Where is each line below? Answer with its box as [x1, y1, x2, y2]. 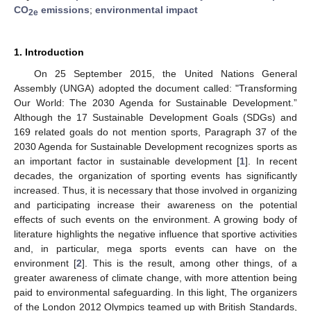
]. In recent [245, 155, 297, 167]
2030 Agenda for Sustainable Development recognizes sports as [14, 140, 297, 152]
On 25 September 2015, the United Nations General [33, 67, 297, 79]
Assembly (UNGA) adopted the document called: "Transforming [14, 82, 297, 94]
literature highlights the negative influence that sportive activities [14, 228, 297, 239]
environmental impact [95, 3, 198, 15]
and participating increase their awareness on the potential [14, 199, 297, 210]
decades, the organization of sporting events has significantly [14, 169, 297, 181]
